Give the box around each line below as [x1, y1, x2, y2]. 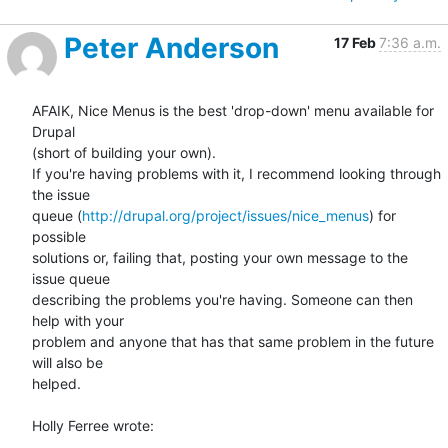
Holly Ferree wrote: [32, 416, 154, 434]
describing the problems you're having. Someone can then [32, 290, 413, 308]
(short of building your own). [32, 143, 216, 161]
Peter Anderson [64, 30, 279, 65]
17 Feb [334, 33, 379, 51]
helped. [32, 374, 81, 392]
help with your [32, 311, 128, 329]
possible [32, 227, 90, 245]
